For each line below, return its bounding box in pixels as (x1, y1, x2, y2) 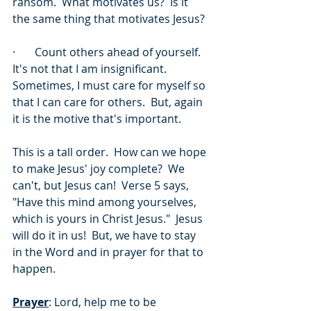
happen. (12, 261, 56, 276)
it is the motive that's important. (12, 111, 181, 126)
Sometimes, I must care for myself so (12, 78, 208, 93)
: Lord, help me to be (49, 294, 159, 310)
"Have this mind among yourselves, (12, 194, 199, 210)
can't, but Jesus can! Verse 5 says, (12, 178, 192, 193)
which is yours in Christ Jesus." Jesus (12, 211, 205, 226)
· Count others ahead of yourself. (12, 44, 206, 60)
